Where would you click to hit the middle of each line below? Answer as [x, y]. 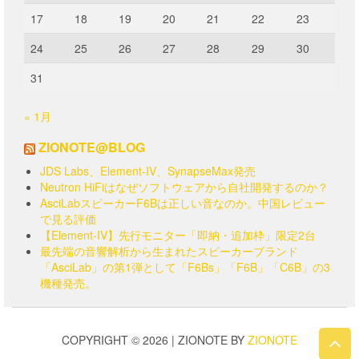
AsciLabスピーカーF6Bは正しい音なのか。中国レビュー [183, 203]
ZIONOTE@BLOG [92, 147]
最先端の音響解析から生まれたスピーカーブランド [169, 251]
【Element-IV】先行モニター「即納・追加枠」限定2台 [178, 235]
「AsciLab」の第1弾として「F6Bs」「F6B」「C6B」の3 [185, 267]
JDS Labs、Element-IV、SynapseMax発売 [148, 171]
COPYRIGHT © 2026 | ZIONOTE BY [155, 340]
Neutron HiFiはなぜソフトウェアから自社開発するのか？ [184, 187]
